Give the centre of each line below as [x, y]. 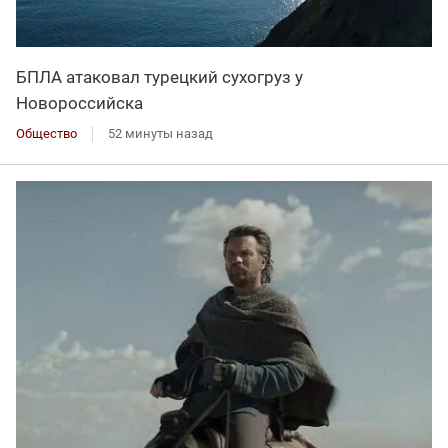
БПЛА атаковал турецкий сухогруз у [159, 77]
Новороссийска [79, 103]
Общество [46, 134]
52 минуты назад [160, 134]
